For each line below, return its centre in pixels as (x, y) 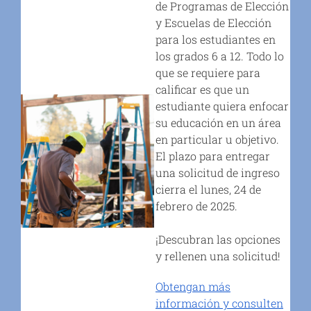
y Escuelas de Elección (213, 22)
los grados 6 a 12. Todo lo (220, 56)
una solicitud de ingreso (218, 172)
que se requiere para (208, 72)
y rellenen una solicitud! (218, 255)
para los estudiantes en (216, 39)
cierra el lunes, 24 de (208, 189)
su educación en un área (218, 122)
